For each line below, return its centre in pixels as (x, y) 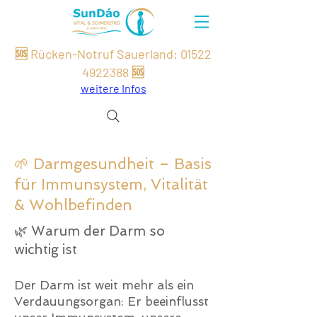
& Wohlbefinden (73, 205)
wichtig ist (46, 249)
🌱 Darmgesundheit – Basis (113, 164)
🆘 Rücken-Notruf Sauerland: (98, 54)
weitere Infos (113, 88)
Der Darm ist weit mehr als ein (104, 285)
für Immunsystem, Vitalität (111, 184)
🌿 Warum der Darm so (90, 231)
